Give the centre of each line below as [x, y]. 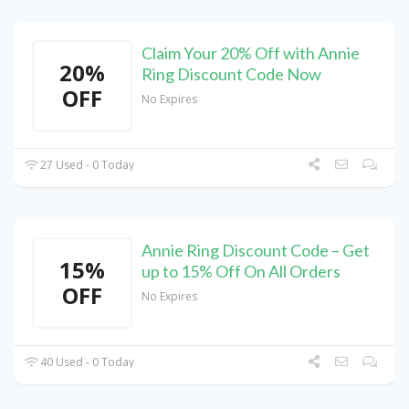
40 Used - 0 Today [86, 362]
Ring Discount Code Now [231, 74]
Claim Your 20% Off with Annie [251, 53]
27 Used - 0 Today [86, 165]
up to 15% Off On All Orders [241, 272]
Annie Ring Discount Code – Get [256, 251]
